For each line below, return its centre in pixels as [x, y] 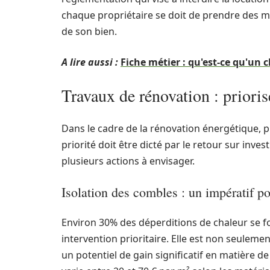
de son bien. [89, 31]
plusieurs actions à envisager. [128, 161]
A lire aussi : [90, 62]
